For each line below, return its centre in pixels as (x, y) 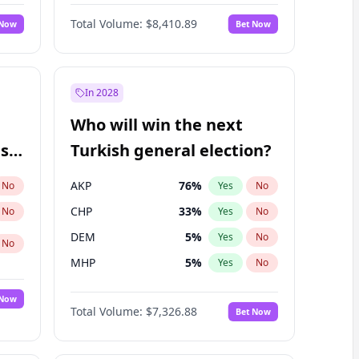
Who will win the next (156, 125)
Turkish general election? (171, 150)
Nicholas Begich (113, 13)
